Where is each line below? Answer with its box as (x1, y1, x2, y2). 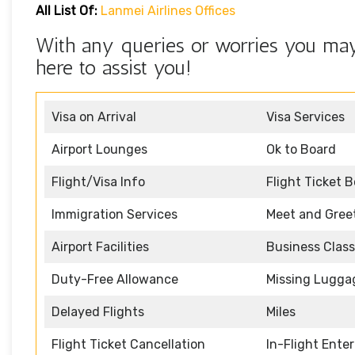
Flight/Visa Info (52, 174, 145, 190)
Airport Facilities (52, 239, 149, 255)
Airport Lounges (52, 142, 147, 158)
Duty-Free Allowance (52, 272, 178, 288)
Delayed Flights (52, 304, 144, 320)
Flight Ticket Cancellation (52, 337, 205, 353)
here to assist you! (36, 55, 191, 81)
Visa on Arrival (52, 109, 136, 125)
